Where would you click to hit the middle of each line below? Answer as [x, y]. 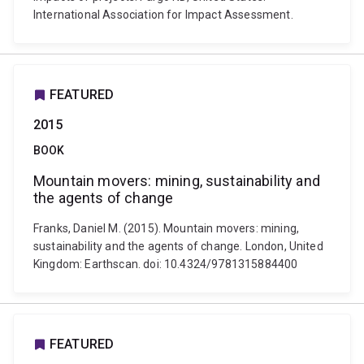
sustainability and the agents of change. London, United [178, 246]
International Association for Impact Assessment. [163, 15]
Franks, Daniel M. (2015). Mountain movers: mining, [167, 228]
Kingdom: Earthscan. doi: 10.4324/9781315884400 [166, 264]
